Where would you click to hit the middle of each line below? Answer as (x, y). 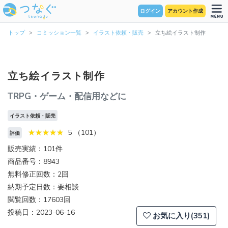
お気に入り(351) (181, 216)
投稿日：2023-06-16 (41, 213)
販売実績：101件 (35, 149)
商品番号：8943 (34, 162)
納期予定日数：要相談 (43, 187)
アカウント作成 (186, 11)
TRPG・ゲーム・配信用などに (67, 96)
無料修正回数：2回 (38, 175)
